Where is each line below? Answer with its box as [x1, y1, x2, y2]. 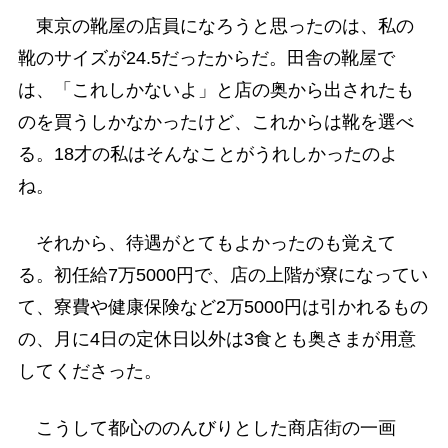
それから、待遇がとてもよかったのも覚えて [17, 233, 396, 254]
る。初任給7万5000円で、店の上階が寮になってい [17, 265, 428, 286]
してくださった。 [17, 361, 162, 382]
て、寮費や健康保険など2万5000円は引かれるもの [17, 297, 428, 318]
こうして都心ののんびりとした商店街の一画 [17, 418, 396, 439]
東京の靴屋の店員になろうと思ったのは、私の [17, 15, 414, 36]
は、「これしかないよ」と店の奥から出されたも [17, 79, 414, 100]
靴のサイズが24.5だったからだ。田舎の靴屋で [17, 47, 395, 68]
